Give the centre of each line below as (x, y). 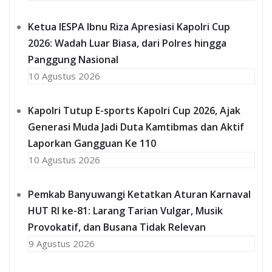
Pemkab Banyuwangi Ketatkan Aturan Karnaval (139, 194)
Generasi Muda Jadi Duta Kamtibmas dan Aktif (136, 127)
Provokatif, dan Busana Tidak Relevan (117, 227)
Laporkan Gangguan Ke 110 (92, 143)
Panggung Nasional (73, 59)
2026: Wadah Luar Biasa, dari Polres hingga (127, 43)
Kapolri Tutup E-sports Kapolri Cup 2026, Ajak (134, 110)
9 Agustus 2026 (62, 243)
